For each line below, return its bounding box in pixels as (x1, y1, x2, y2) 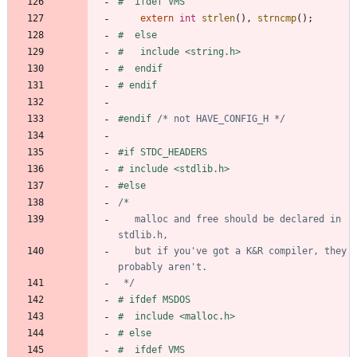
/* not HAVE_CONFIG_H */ (157, 112, 285, 124)
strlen (202, 12, 235, 24)
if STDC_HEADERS (124, 146, 207, 158)
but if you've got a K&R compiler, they (118, 245, 135, 257)
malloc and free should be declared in (118, 213, 135, 225)
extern (140, 12, 174, 24)
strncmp (257, 12, 296, 24)
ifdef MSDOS (124, 293, 190, 305)
